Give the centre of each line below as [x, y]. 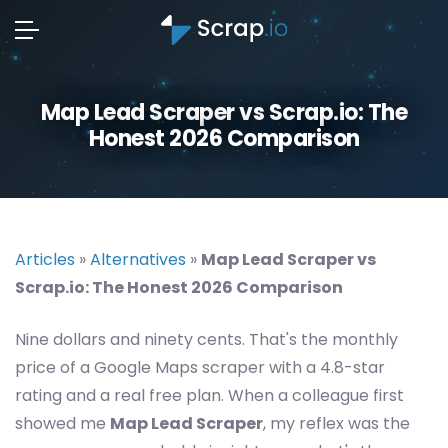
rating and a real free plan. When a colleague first [209, 395]
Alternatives [138, 259]
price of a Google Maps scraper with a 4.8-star [200, 367]
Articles [45, 259]
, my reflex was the [336, 423]
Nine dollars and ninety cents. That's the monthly [206, 339]
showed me [62, 423]
